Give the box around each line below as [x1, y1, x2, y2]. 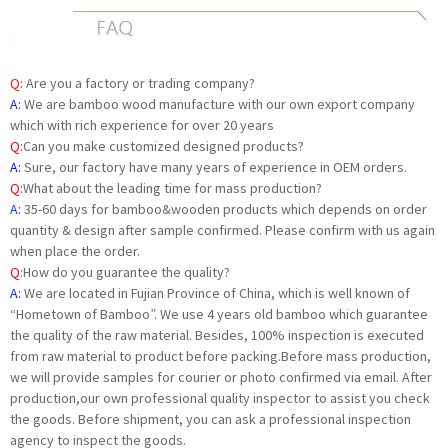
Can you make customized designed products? [23, 136, 304, 155]
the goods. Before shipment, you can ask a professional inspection [10, 409, 411, 428]
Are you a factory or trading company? [26, 73, 255, 92]
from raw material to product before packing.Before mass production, [10, 346, 431, 365]
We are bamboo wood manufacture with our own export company [24, 94, 415, 113]
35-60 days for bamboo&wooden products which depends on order [24, 199, 427, 218]
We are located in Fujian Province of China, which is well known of [21, 283, 410, 302]
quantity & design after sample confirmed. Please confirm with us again [10, 220, 435, 239]
